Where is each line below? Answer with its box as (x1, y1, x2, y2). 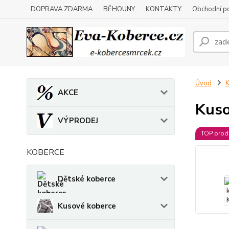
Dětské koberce (58, 174, 116, 184)
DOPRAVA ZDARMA (31, 5, 93, 14)
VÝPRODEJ (58, 116, 98, 126)
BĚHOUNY (103, 5, 135, 14)
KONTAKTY (146, 5, 181, 14)
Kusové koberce (58, 201, 116, 212)
